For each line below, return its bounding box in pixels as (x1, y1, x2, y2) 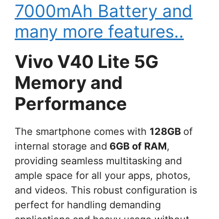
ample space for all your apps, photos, (15, 170, 191, 182)
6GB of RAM (107, 140, 167, 153)
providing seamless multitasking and (15, 155, 182, 167)
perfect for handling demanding (15, 199, 161, 211)
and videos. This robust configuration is (15, 184, 197, 197)
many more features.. (15, 21, 184, 42)
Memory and (15, 72, 123, 94)
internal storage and (15, 140, 107, 153)
